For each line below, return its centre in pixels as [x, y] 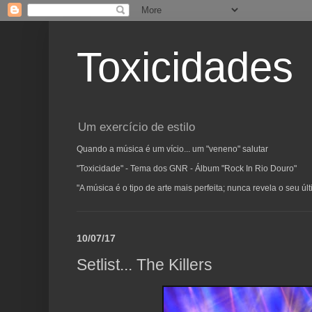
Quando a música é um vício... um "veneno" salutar [172, 149]
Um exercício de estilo [136, 127]
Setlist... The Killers [145, 264]
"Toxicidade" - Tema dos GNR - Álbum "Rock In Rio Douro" [187, 169]
